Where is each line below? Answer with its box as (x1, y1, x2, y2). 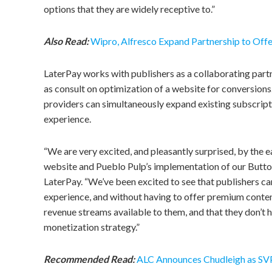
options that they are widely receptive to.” (44, 3, 215, 15)
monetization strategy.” (44, 221, 140, 233)
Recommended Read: (44, 253, 137, 265)
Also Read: (44, 35, 89, 47)
